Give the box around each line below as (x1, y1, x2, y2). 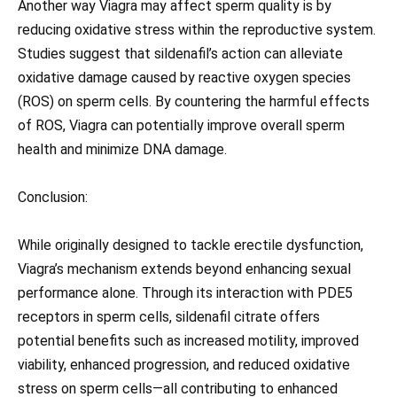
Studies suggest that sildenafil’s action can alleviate (18, 44, 343, 62)
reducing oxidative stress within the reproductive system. (18, 20, 376, 38)
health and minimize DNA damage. (18, 140, 227, 158)
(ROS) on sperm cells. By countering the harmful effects (18, 92, 370, 110)
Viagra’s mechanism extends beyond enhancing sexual (18, 261, 351, 278)
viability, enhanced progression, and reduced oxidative (18, 356, 350, 374)
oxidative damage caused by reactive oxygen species (18, 68, 351, 86)
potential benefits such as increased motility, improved (18, 332, 359, 350)
